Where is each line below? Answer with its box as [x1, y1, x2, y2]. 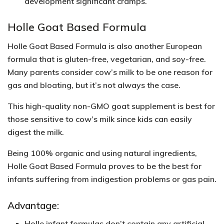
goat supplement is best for [109, 101, 215, 111]
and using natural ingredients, [83, 148, 197, 158]
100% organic [30, 148, 83, 158]
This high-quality [7, 101, 73, 111]
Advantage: [7, 199, 61, 211]
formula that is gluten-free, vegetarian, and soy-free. [7, 54, 206, 64]
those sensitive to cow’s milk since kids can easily [7, 114, 192, 124]
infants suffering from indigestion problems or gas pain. [7, 174, 216, 184]
